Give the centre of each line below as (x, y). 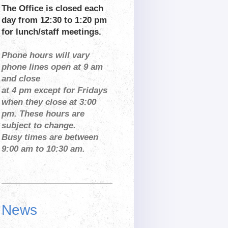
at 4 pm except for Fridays (55, 91)
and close (21, 79)
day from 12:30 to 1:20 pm (54, 20)
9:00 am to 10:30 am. (45, 149)
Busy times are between (50, 137)
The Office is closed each (53, 9)
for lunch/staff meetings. (52, 32)
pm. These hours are (43, 114)
